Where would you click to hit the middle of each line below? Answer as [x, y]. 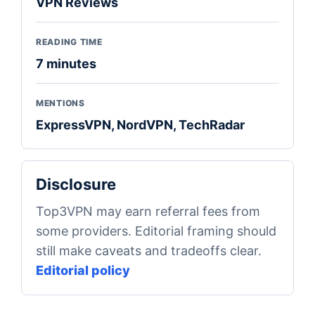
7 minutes [66, 63]
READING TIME [69, 41]
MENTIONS [60, 103]
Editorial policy [83, 270]
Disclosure [76, 184]
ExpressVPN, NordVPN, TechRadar [140, 124]
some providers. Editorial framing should [156, 231]
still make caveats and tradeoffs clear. [149, 250]
